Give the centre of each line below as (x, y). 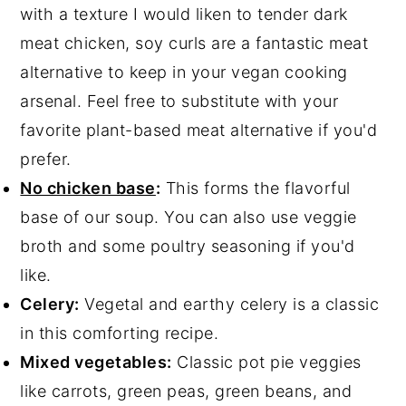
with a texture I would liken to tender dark (184, 14)
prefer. (48, 159)
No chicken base (88, 188)
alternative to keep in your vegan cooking (184, 72)
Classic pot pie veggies (266, 362)
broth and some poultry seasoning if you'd (188, 246)
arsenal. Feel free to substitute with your (179, 101)
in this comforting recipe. (122, 333)
